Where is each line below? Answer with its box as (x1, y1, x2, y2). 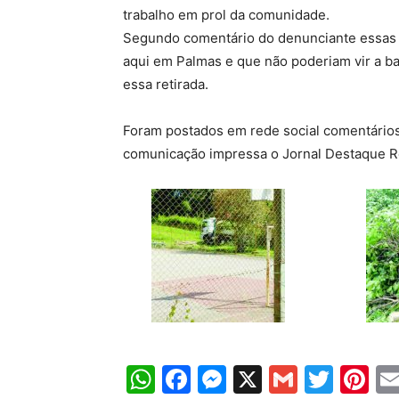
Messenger (226, 362, 378, 396)
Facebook (191, 362, 323, 396)
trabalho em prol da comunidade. (123, 6, 330, 23)
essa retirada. (123, 76, 208, 93)
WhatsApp (155, 362, 296, 396)
